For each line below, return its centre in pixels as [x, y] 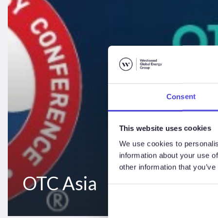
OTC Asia [60, 183]
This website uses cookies [165, 128]
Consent [181, 96]
